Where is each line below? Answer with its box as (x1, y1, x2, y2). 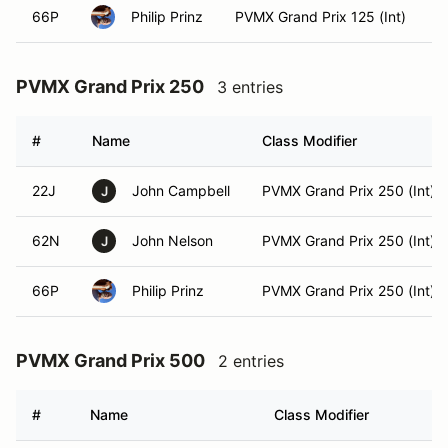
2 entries (218, 351, 284, 371)
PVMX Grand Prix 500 (16, 350, 205, 371)
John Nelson (132, 232, 213, 249)
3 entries (217, 77, 283, 97)
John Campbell (132, 182, 230, 199)
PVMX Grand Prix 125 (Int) (235, 8, 406, 25)
